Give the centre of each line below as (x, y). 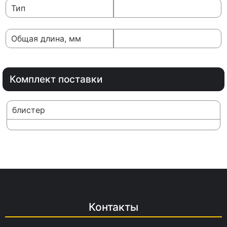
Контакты (113, 207)
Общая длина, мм (46, 39)
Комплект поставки (56, 80)
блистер (29, 110)
